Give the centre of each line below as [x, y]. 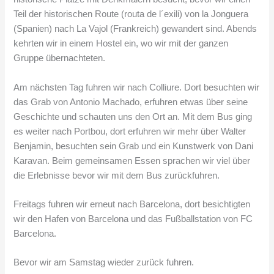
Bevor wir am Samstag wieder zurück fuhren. [104, 263]
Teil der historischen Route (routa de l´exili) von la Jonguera [131, 14]
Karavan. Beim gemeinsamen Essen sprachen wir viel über [132, 161]
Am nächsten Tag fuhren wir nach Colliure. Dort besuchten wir [137, 87]
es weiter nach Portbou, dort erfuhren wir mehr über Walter [130, 131]
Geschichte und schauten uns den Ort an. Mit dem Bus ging [133, 117]
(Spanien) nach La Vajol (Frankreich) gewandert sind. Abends [135, 29]
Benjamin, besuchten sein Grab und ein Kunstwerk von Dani [134, 146]
